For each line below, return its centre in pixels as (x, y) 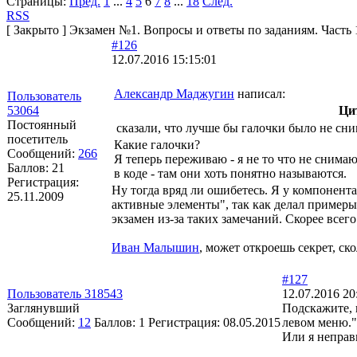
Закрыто (36, 29)
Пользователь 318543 (65, 293)
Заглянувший (43, 308)
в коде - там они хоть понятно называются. (230, 173)
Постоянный (42, 124)
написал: (260, 93)
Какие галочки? (157, 144)
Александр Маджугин (174, 93)
